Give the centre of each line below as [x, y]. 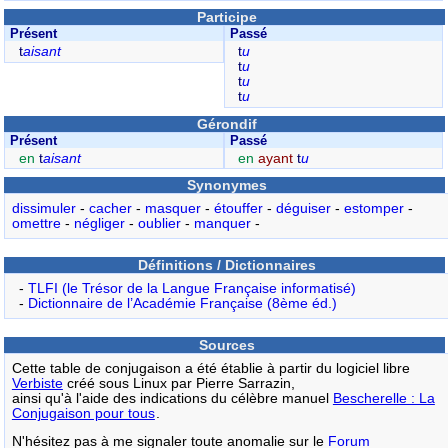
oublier [159, 224]
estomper [373, 209]
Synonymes [227, 185]
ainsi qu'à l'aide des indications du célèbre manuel [172, 398]
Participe [227, 17]
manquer [222, 224]
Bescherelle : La [383, 398]
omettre [36, 224]
